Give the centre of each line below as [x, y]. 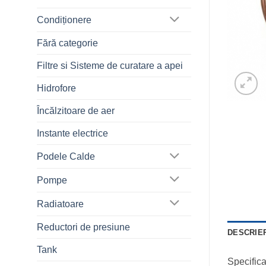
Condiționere [64, 20]
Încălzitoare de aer [76, 111]
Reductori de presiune [83, 227]
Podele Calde [66, 157]
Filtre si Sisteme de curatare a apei [110, 66]
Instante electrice [72, 134]
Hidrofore [56, 88]
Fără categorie [67, 43]
